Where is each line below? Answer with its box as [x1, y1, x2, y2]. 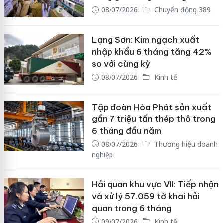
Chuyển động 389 [152, 5, 211, 15]
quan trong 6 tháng [91, 202, 172, 214]
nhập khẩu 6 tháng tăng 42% [91, 46, 212, 57]
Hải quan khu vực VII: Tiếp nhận [91, 178, 219, 190]
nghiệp [91, 149, 113, 159]
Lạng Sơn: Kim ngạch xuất [91, 34, 199, 45]
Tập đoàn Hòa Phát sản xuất [91, 101, 211, 112]
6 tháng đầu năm [91, 125, 161, 136]
